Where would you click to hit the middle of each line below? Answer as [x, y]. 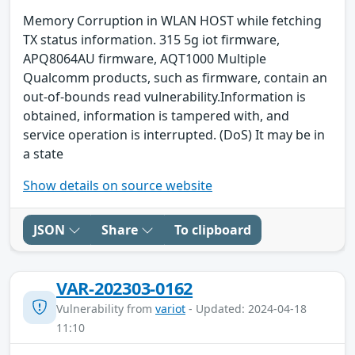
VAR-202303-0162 [125, 288]
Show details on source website [118, 185]
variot [170, 308]
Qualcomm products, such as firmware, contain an [175, 77]
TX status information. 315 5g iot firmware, [151, 39]
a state [43, 153]
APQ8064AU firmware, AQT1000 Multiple [145, 58]
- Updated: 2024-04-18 [246, 308]
